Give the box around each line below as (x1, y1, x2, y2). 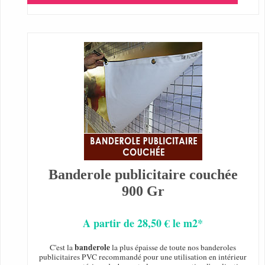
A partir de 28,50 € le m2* (83, 215, 203, 231)
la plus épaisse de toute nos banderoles (110, 242, 237, 253)
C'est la (50, 242, 75, 253)
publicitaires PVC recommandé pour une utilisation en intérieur (39, 251, 247, 263)
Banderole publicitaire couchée (48, 167, 238, 183)
